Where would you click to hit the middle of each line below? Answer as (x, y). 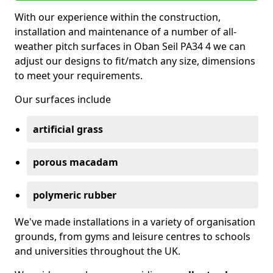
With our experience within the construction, (118, 17)
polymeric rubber (75, 195)
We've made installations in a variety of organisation (135, 222)
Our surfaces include (63, 99)
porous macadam (76, 162)
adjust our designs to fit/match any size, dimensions (135, 61)
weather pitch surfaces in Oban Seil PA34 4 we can (130, 46)
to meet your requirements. (79, 76)
